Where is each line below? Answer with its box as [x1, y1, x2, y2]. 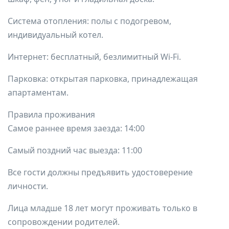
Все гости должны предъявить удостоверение [8, 167, 193, 178]
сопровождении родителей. [8, 216, 120, 227]
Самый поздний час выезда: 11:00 [8, 145, 142, 156]
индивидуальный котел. [8, 29, 103, 40]
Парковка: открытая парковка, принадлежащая [8, 73, 198, 84]
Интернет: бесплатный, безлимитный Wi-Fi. [8, 51, 181, 62]
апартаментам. [8, 87, 68, 98]
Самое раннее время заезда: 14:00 [8, 123, 145, 134]
